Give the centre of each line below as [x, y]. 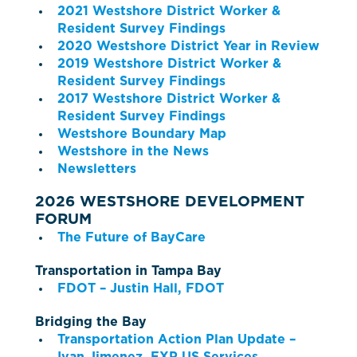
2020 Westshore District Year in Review [188, 47]
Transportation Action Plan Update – [177, 340]
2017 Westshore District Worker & [169, 99]
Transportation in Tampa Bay [128, 271]
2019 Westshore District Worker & [169, 64]
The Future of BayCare [131, 238]
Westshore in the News [133, 152]
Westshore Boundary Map [142, 134]
